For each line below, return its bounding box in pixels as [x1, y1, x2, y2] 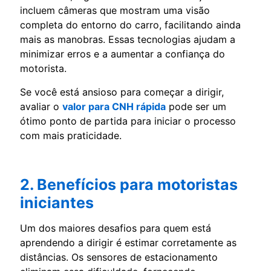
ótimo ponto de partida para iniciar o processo [20, 114, 236, 127]
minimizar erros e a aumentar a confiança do [20, 47, 225, 60]
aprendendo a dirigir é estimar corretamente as [20, 236, 237, 249]
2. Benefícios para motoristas [20, 175, 238, 194]
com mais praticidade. [20, 129, 122, 142]
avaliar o [20, 100, 62, 113]
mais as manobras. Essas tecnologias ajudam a [20, 33, 235, 45]
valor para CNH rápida [62, 100, 166, 113]
